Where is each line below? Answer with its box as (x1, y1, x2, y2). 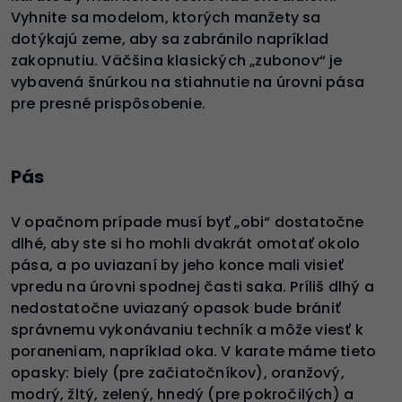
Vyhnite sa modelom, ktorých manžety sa (11, 6, 321, 28)
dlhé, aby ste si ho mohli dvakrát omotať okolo (11, 232, 361, 254)
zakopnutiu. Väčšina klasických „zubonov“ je (11, 49, 343, 71)
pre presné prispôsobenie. (11, 92, 205, 114)
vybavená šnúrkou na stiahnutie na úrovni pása (11, 71, 365, 92)
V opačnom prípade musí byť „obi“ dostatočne (11, 211, 364, 232)
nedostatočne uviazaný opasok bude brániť (11, 297, 342, 319)
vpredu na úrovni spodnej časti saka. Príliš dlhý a (11, 275, 375, 297)
